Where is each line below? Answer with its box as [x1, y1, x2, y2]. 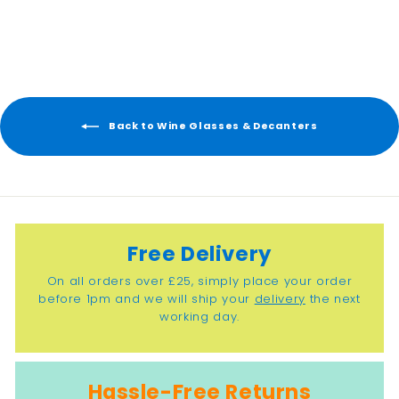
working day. [159, 308, 240, 326]
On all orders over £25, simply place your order [46, 273, 353, 290]
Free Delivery [127, 240, 272, 269]
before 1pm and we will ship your [38, 290, 255, 308]
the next [305, 290, 361, 308]
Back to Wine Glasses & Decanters [106, 118, 318, 134]
